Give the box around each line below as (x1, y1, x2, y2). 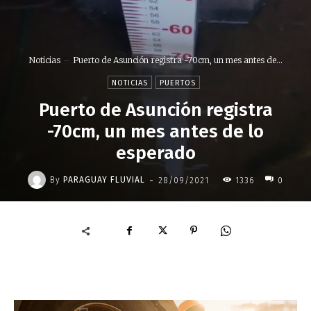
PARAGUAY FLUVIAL (63, 174, 145, 185)
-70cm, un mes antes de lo (47, 120, 264, 142)
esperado (115, 142, 196, 164)
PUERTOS (160, 78, 196, 87)
